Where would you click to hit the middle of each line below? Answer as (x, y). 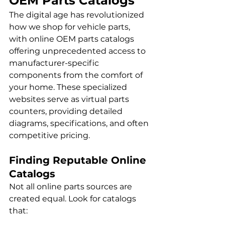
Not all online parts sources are (72, 187)
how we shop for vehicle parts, (71, 27)
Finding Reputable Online (79, 160)
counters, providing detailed (67, 111)
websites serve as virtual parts (70, 99)
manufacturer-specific (55, 63)
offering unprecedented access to (78, 51)
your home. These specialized (69, 87)
